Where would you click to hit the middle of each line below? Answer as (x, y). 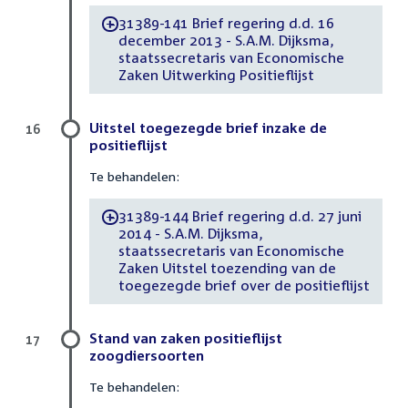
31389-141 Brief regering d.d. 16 (226, 23)
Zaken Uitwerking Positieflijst (216, 75)
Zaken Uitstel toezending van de (227, 268)
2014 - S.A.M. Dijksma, (190, 234)
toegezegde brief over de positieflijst (244, 286)
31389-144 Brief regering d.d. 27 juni (240, 216)
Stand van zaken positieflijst (186, 337)
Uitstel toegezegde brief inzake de (208, 127)
